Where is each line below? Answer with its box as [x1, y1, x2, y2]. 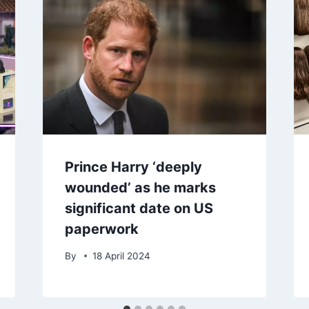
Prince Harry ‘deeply [64, 159, 202, 176]
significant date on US [64, 200, 213, 217]
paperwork [64, 221, 139, 238]
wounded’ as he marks [64, 179, 216, 197]
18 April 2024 [92, 250, 150, 261]
